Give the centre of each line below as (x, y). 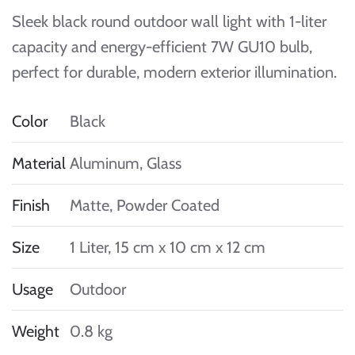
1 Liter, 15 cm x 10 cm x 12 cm (168, 247)
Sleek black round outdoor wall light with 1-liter (169, 21)
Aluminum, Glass (126, 163)
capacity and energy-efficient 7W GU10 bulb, (162, 47)
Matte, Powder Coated (145, 205)
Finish (31, 205)
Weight (36, 331)
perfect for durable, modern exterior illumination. (174, 72)
